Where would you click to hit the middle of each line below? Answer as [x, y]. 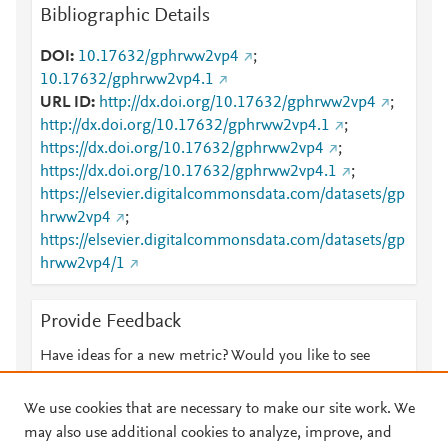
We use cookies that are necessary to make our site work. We [219, 409]
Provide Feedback [110, 322]
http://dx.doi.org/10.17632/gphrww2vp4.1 [185, 126]
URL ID [65, 103]
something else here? [109, 380]
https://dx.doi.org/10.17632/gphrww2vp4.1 [188, 172]
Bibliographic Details [125, 16]
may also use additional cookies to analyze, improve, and [208, 433]
